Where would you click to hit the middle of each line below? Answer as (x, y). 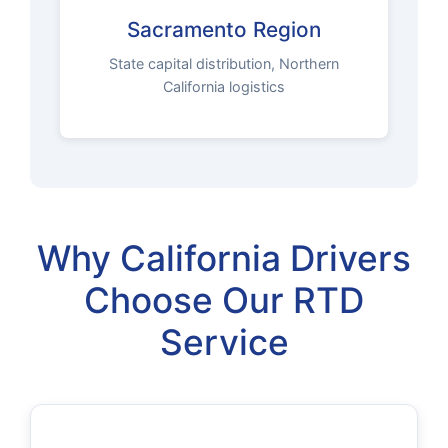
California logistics (224, 87)
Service (224, 342)
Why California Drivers (224, 258)
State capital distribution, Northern (224, 64)
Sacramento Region (224, 30)
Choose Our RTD (224, 300)
